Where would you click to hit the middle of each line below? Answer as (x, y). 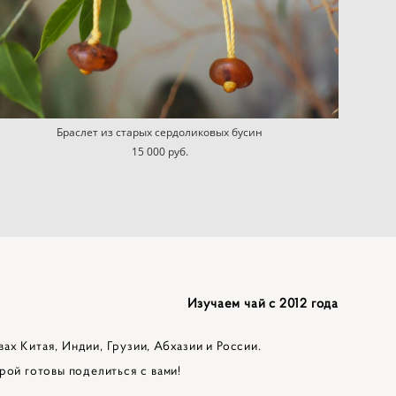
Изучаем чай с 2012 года (263, 303)
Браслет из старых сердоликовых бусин (160, 132)
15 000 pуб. (160, 151)
